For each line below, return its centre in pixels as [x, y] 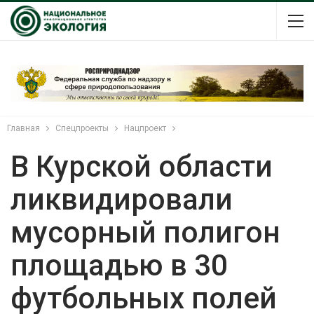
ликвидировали [122, 199]
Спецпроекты [82, 128]
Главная [23, 128]
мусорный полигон [145, 232]
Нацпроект [145, 128]
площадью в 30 [119, 265]
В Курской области [142, 166]
